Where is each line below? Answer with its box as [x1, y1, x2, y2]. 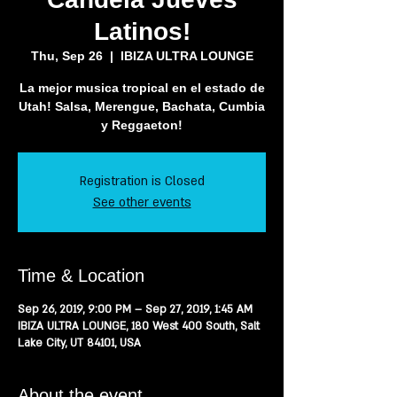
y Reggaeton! [101, 118, 183, 132]
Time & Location [18, 266, 144, 285]
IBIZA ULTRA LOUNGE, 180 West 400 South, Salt [18, 319, 260, 333]
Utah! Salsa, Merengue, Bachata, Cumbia [19, 99, 265, 113]
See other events [92, 194, 191, 211]
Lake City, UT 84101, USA [18, 336, 141, 350]
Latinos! [93, 18, 191, 45]
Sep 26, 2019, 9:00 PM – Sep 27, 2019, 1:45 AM [18, 302, 253, 316]
